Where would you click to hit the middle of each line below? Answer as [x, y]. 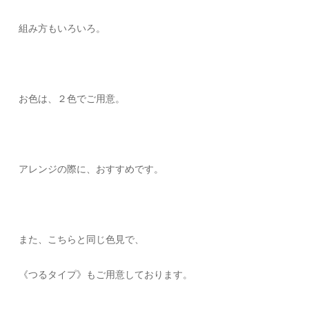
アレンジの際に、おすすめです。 [91, 169]
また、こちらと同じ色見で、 [82, 240]
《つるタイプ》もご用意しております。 [106, 275]
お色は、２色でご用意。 [72, 99]
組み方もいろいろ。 [62, 29]
